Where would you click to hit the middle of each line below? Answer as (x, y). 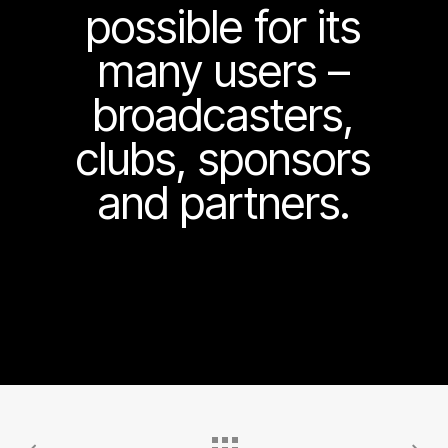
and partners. (223, 202)
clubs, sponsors (224, 158)
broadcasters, (224, 114)
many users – (223, 70)
